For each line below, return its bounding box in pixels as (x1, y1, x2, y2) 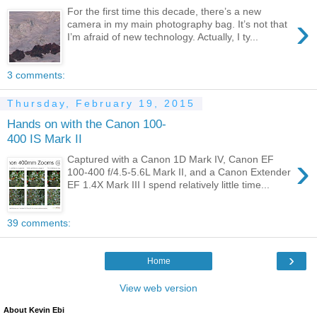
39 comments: (7, 217, 71, 229)
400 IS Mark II (7, 132, 82, 146)
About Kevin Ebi (4, 305, 64, 314)
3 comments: (7, 69, 65, 81)
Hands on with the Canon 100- (7, 117, 166, 132)
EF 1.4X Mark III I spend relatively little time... (67, 179, 270, 190)
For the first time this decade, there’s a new (67, 6, 262, 17)
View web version (120, 282, 197, 294)
